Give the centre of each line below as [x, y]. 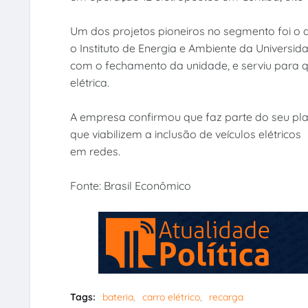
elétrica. [89, 82]
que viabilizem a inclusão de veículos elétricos [185, 134]
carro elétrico [171, 297]
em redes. [95, 151]
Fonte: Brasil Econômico [130, 185]
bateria [118, 297]
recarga [226, 297]
